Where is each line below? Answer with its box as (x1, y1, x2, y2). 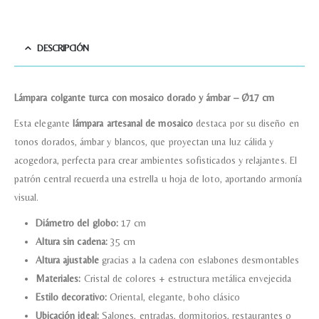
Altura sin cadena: (35, 236, 108, 248)
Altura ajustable (35, 254, 99, 266)
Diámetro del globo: (35, 217, 119, 229)
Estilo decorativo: (35, 291, 107, 303)
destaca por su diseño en (192, 117, 299, 130)
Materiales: (35, 273, 81, 285)
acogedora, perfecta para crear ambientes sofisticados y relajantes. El (14, 155, 297, 167)
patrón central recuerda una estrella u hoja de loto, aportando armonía (14, 173, 302, 185)
